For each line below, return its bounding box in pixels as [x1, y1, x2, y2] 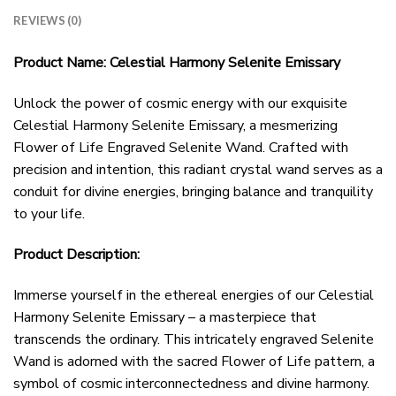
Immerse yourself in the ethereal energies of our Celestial [13, 285, 374, 305]
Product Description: [13, 244, 140, 264]
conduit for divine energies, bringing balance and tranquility [13, 181, 373, 202]
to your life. [13, 203, 85, 224]
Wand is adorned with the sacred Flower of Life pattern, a [13, 351, 375, 371]
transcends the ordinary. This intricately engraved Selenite [13, 329, 374, 349]
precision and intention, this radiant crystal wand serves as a [13, 159, 383, 179]
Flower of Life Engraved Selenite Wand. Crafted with [13, 137, 348, 157]
